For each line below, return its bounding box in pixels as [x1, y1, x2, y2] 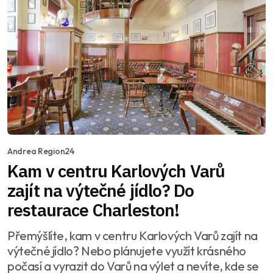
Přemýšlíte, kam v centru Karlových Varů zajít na [7, 227, 258, 243]
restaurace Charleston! [7, 198, 180, 221]
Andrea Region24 [7, 145, 74, 157]
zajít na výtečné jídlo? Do [7, 179, 194, 202]
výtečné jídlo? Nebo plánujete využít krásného [7, 243, 246, 258]
